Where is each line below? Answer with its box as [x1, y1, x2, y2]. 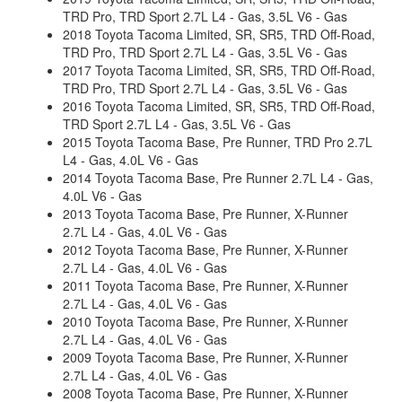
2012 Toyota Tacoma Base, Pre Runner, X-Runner [63, 240, 348, 258]
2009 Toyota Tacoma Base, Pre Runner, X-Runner [63, 348, 348, 366]
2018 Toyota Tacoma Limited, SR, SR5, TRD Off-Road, [63, 25, 375, 43]
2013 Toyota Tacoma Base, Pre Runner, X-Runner [63, 205, 348, 223]
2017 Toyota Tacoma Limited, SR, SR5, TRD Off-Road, [63, 61, 375, 79]
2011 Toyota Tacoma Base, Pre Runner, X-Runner [63, 276, 348, 294]
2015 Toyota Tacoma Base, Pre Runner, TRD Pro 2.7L [63, 133, 372, 151]
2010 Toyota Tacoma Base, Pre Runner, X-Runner [63, 312, 348, 330]
